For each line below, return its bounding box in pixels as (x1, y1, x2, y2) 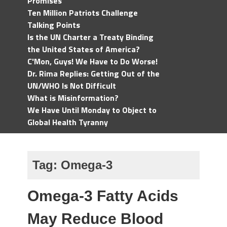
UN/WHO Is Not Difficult (27, 80, 116, 92)
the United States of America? (27, 43, 140, 55)
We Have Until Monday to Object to (27, 104, 157, 116)
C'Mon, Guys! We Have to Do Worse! (27, 55, 158, 67)
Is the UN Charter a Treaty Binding (27, 31, 154, 43)
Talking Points (27, 19, 80, 31)
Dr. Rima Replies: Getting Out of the (27, 67, 160, 80)
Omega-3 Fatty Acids (27, 187, 178, 204)
